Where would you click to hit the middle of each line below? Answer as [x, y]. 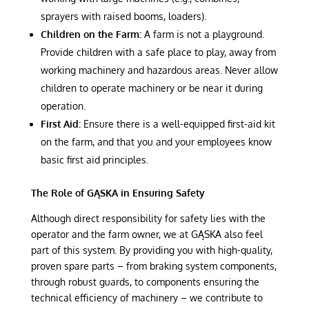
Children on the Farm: [91, 34]
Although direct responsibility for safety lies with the [148, 218]
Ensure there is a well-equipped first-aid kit [178, 123]
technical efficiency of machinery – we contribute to [147, 297]
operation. [63, 106]
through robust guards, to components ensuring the [145, 281]
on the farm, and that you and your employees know [156, 141]
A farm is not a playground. [202, 34]
